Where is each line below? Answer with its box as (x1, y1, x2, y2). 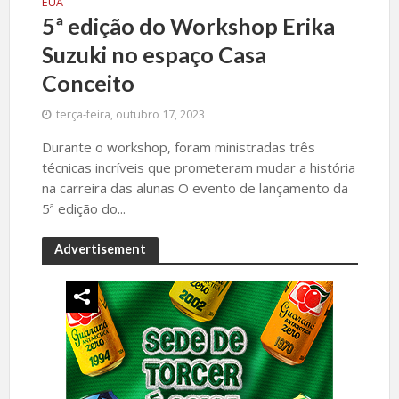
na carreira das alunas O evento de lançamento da (41, 178, 348, 197)
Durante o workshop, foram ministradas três (41, 137, 315, 156)
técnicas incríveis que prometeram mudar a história (41, 158, 355, 176)
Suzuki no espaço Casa (41, 40, 266, 68)
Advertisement (53, 240, 146, 256)
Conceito (41, 69, 134, 96)
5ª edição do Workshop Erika (41, 12, 335, 39)
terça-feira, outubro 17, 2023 (55, 106, 205, 122)
